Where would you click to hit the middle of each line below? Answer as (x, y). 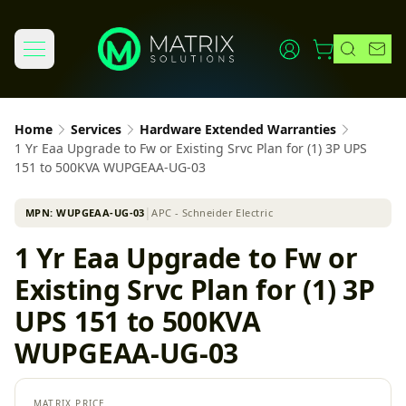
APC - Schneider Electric (212, 213)
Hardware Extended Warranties (238, 129)
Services (96, 129)
